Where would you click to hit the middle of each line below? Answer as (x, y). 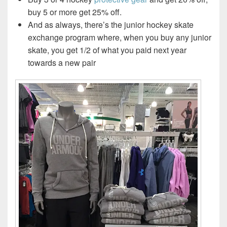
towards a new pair (62, 63)
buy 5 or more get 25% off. (75, 12)
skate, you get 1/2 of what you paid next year (107, 50)
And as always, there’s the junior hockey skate (111, 25)
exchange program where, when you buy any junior (120, 37)
